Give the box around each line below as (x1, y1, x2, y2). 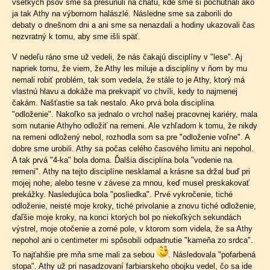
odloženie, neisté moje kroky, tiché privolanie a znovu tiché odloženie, (12, 201, 256, 210)
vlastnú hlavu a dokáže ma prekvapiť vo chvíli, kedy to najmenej (12, 87, 237, 96)
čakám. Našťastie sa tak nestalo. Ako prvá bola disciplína (12, 98, 214, 107)
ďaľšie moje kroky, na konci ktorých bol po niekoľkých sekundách (12, 213, 241, 222)
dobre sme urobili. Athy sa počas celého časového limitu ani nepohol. (12, 144, 254, 153)
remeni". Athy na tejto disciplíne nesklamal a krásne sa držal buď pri (12, 167, 250, 176)
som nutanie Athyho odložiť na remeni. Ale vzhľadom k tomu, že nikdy (12, 121, 257, 130)
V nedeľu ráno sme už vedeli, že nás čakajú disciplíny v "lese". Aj (12, 52, 242, 61)
